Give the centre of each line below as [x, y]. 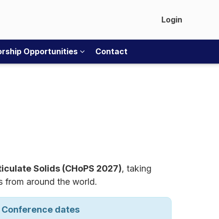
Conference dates [40, 209]
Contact [111, 51]
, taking [137, 168]
